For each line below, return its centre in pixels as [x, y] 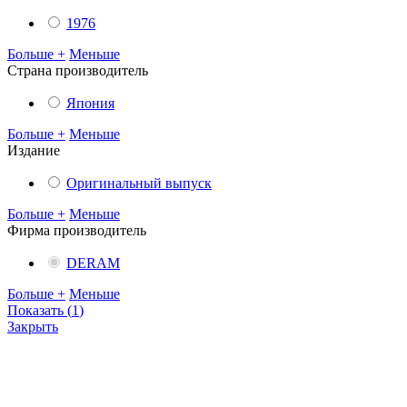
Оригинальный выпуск [139, 184]
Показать [37, 311]
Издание [34, 151]
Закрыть [33, 327]
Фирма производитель [77, 231]
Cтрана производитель [78, 71]
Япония [90, 104]
